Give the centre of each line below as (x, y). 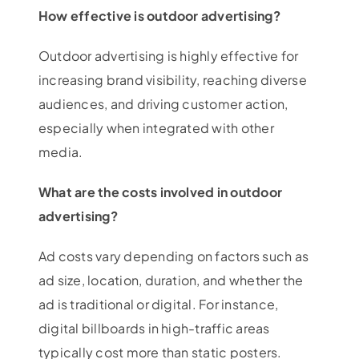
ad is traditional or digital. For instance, (158, 304)
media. (61, 151)
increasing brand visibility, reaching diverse (172, 79)
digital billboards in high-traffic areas (154, 328)
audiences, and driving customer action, (163, 103)
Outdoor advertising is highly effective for (168, 55)
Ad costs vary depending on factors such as (173, 256)
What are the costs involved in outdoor (160, 192)
